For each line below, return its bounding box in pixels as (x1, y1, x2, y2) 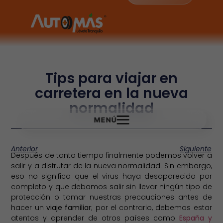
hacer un (11, 202, 46, 213)
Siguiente (179, 144, 212, 154)
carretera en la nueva (35, 83, 188, 103)
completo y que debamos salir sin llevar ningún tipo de (11, 181, 212, 192)
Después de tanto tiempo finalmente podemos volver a (11, 150, 212, 160)
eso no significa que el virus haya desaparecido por (11, 171, 212, 181)
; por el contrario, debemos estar (91, 202, 212, 213)
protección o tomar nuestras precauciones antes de (11, 192, 212, 202)
